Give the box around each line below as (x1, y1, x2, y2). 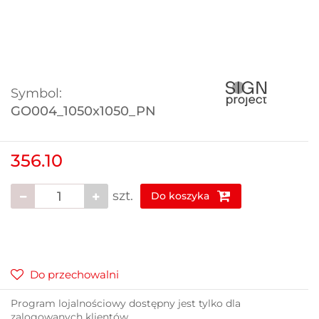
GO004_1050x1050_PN (11, 103, 156, 120)
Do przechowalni (30, 268, 119, 282)
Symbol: (11, 85, 62, 102)
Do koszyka (151, 189, 212, 203)
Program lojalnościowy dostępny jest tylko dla (11, 297, 241, 310)
